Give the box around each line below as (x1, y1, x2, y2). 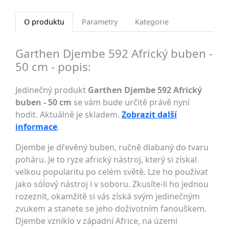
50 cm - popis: (15, 59, 91, 75)
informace (15, 121, 57, 133)
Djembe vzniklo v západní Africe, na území (15, 215, 177, 227)
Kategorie (135, 17, 169, 27)
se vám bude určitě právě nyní (72, 97, 190, 108)
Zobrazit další (122, 109, 177, 121)
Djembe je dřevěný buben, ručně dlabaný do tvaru (15, 142, 209, 153)
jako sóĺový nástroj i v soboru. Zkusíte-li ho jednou (15, 178, 209, 190)
